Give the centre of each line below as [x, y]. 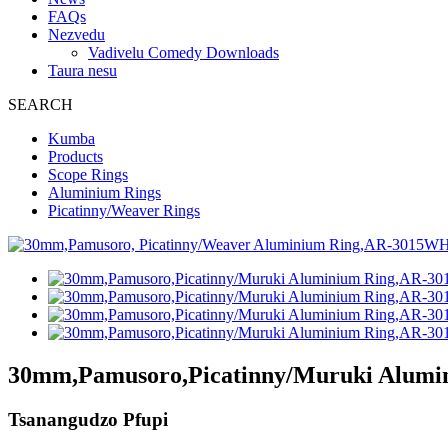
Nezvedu [76, 34]
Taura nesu [82, 70]
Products [75, 156]
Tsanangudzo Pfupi [88, 419]
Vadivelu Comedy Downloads [183, 52]
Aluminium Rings [104, 192]
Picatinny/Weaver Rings [124, 210]
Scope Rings [88, 174]
